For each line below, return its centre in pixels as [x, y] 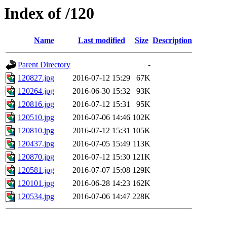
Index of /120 [49, 13]
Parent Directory [44, 65]
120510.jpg [36, 118]
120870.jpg [36, 157]
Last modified [101, 41]
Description [172, 41]
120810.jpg [36, 131]
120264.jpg [36, 91]
